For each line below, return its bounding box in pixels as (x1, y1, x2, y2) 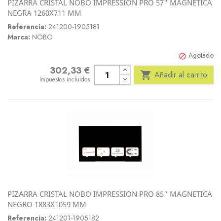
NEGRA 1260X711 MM (7, 8, 81, 18)
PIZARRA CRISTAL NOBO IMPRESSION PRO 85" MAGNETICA (7, 189, 212, 199)
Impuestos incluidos (39, 75, 90, 84)
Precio (39, 66, 58, 75)
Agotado (188, 50, 214, 60)
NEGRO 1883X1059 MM (7, 199, 86, 209)
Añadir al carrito (154, 69, 207, 80)
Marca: (7, 32, 30, 42)
